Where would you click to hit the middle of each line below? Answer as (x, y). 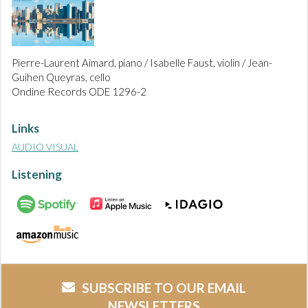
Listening (37, 175)
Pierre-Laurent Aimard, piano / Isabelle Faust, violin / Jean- (142, 63)
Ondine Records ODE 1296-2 (79, 92)
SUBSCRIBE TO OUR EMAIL (164, 288)
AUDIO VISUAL (45, 147)
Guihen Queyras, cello (61, 77)
